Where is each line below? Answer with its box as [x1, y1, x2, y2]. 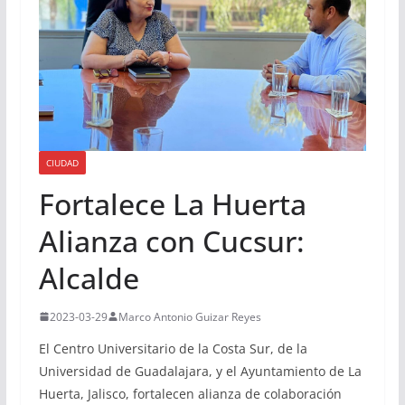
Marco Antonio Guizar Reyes [118, 308, 261, 325]
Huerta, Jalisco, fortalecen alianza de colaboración [38, 384, 342, 402]
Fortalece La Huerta [38, 184, 306, 223]
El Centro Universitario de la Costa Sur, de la [38, 339, 307, 357]
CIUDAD [45, 155, 79, 169]
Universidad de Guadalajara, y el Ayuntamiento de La [38, 362, 362, 380]
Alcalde [38, 258, 139, 297]
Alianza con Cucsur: [38, 221, 305, 260]
